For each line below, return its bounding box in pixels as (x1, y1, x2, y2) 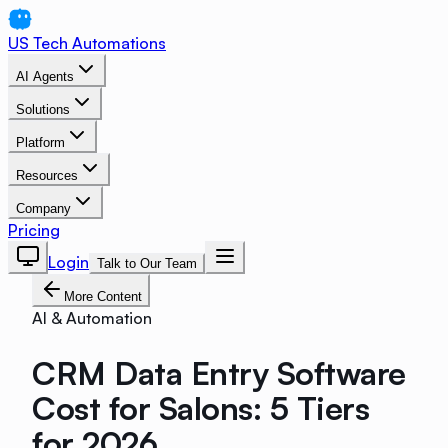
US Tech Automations (8, 33, 166, 53)
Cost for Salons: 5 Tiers (32, 387, 370, 428)
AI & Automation (32, 308, 152, 328)
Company (16, 201, 71, 216)
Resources (16, 168, 78, 183)
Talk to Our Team (97, 256, 197, 271)
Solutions (16, 102, 70, 117)
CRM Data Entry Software (32, 352, 406, 393)
